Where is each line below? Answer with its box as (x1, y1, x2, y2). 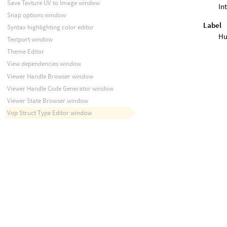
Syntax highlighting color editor (7, 22, 94, 31)
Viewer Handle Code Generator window (7, 84, 113, 93)
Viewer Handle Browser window (7, 71, 93, 81)
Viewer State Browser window (7, 96, 88, 105)
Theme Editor (7, 47, 44, 56)
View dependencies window (7, 59, 81, 68)
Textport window (7, 35, 53, 44)
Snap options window (7, 10, 66, 19)
